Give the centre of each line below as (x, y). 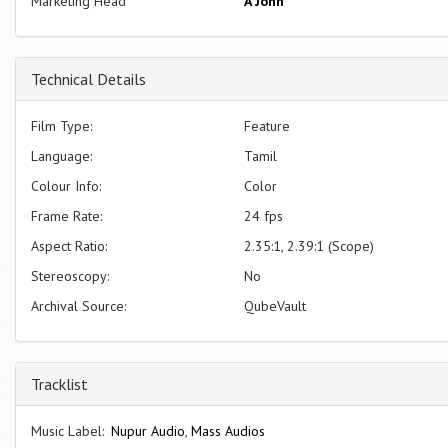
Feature (267, 125)
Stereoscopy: (70, 275)
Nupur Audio (148, 430)
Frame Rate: (66, 215)
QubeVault (275, 305)
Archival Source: (78, 305)
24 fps (264, 215)
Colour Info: (66, 185)
